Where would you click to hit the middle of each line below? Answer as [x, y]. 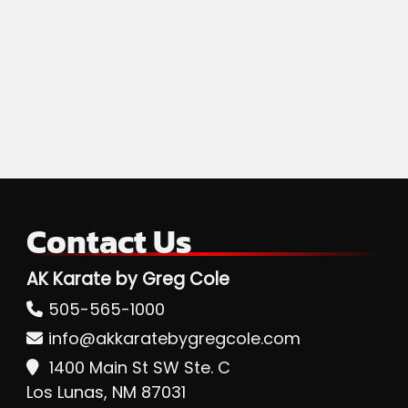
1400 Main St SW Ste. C [139, 367]
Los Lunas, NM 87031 [106, 392]
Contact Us [109, 241]
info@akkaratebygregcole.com [174, 338]
